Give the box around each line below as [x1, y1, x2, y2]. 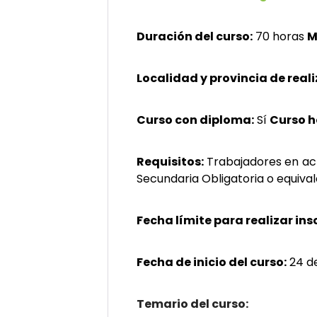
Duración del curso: [137, 28, 253, 45]
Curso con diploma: [137, 112, 254, 128]
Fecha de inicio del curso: [137, 254, 287, 270]
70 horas [253, 28, 307, 45]
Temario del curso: [137, 296, 248, 312]
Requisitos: [137, 154, 207, 170]
